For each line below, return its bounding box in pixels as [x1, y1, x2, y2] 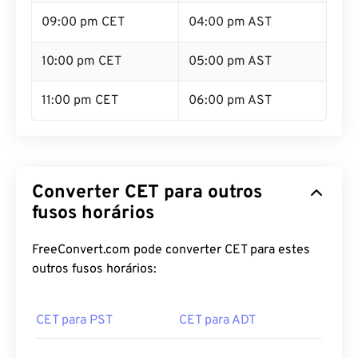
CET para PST [36, 312, 113, 328]
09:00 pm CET [42, 14, 125, 30]
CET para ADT [179, 312, 256, 328]
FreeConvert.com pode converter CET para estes [32, 242, 310, 258]
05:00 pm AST [189, 54, 272, 70]
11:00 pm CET [42, 93, 118, 109]
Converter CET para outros [32, 181, 262, 205]
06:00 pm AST [189, 93, 272, 109]
